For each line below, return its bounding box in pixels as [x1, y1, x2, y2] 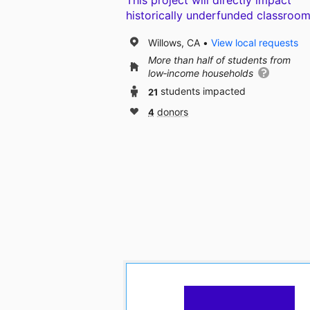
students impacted [161, 85, 246, 98]
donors [157, 106, 188, 118]
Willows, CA [148, 36, 200, 48]
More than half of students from [148, 54, 291, 66]
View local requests [211, 36, 298, 48]
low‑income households [148, 67, 256, 80]
